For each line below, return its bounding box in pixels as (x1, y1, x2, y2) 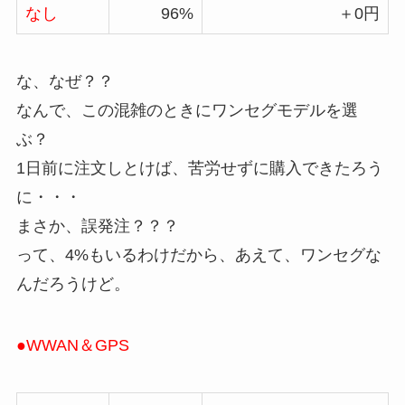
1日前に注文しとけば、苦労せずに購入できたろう (15, 159, 383, 178)
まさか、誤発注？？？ (15, 217, 179, 236)
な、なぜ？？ (15, 72, 114, 91)
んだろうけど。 (15, 275, 135, 294)
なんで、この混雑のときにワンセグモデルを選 (15, 101, 358, 120)
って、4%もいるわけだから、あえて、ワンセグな (15, 246, 381, 265)
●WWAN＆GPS (15, 336, 129, 355)
